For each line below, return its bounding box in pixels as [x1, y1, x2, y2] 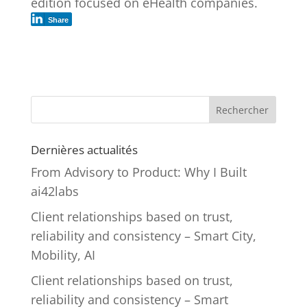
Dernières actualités [30, 141, 138, 158]
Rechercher [216, 103, 269, 116]
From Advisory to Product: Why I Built [30, 163, 247, 180]
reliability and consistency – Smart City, [30, 227, 256, 244]
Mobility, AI [30, 246, 95, 263]
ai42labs [30, 182, 79, 199]
